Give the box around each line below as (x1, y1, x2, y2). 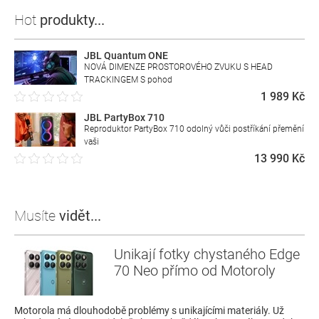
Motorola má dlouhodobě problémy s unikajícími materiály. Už (14, 305, 284, 317)
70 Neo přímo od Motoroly (114, 262, 276, 280)
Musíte (14, 207, 59, 225)
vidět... (59, 207, 101, 225)
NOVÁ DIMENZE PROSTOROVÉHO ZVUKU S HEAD (84, 61, 273, 72)
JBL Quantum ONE (84, 49, 168, 61)
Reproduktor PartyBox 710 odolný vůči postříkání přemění (84, 123, 304, 134)
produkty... (40, 11, 105, 28)
